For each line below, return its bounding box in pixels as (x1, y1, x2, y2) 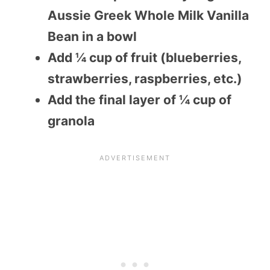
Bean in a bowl (48, 29, 137, 45)
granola (48, 113, 95, 129)
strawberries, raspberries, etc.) (48, 71, 242, 87)
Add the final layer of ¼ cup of (48, 92, 231, 108)
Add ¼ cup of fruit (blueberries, (48, 50, 241, 66)
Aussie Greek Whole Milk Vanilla (48, 8, 249, 24)
